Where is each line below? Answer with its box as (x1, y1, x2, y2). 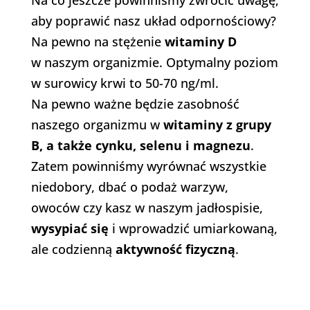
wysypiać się (30, 220, 109, 237)
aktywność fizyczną (115, 241, 235, 258)
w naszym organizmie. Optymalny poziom (30, 54, 278, 71)
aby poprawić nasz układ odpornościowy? (30, 12, 276, 30)
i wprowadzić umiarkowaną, (108, 220, 277, 237)
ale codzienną (30, 241, 116, 258)
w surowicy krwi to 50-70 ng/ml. (30, 75, 219, 92)
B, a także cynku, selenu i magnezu (30, 137, 250, 154)
